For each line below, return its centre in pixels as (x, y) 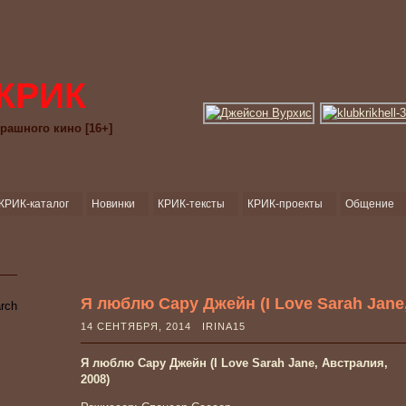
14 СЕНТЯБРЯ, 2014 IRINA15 (167, 326)
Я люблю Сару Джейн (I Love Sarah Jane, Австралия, (234, 363)
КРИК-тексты (191, 204)
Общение (370, 204)
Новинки (113, 204)
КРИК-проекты (285, 204)
